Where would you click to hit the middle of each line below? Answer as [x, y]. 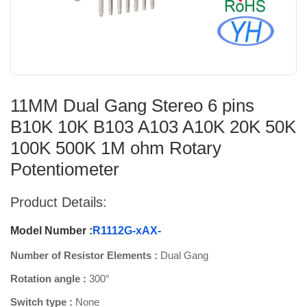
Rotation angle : [50, 279]
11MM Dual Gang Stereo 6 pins [132, 105]
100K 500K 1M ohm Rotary [116, 148]
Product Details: [59, 202]
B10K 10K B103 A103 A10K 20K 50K [153, 126]
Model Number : [51, 231]
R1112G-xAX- [127, 231]
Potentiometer [65, 169]
